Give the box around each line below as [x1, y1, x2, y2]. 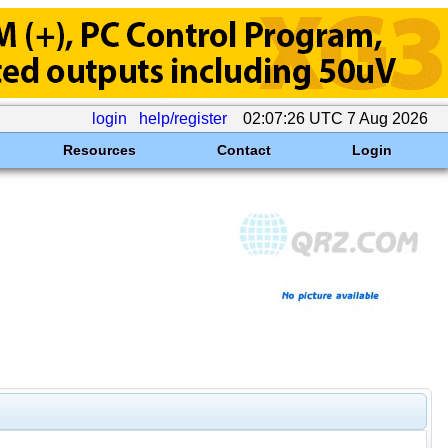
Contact [216, 142, 271, 158]
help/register [139, 110, 227, 127]
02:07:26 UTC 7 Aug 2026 [239, 110, 432, 127]
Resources [62, 142, 136, 158]
